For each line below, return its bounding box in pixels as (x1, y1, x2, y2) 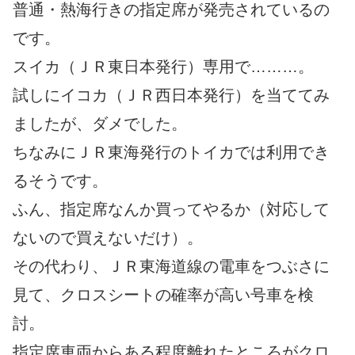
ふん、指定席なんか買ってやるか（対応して (13, 200, 330, 219)
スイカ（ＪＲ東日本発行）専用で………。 (13, 58, 314, 76)
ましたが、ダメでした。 (13, 115, 187, 133)
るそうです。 (13, 172, 108, 190)
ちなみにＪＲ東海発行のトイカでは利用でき (13, 143, 330, 162)
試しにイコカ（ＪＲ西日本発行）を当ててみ (13, 86, 330, 105)
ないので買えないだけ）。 (13, 229, 203, 247)
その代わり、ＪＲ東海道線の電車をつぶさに (13, 258, 330, 276)
